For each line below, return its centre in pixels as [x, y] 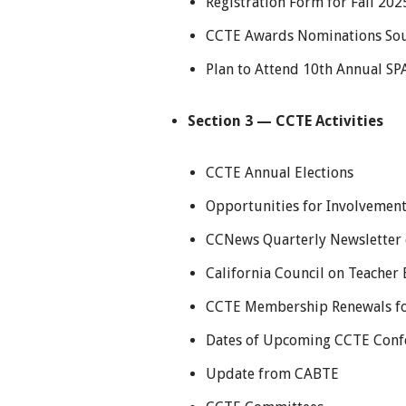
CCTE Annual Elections [280, 172]
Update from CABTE [272, 373]
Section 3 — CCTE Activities [285, 121]
